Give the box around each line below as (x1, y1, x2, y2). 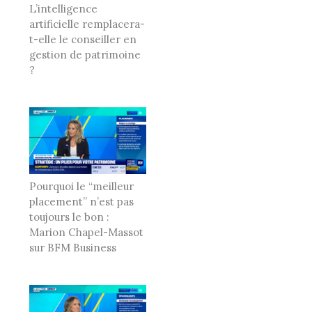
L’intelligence (29, 1, 97, 15)
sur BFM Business (29, 240, 116, 254)
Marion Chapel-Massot (29, 225, 143, 239)
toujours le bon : (29, 210, 109, 224)
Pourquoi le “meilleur (29, 179, 134, 193)
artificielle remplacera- (29, 17, 145, 31)
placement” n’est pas (29, 194, 134, 208)
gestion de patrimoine (29, 47, 141, 61)
